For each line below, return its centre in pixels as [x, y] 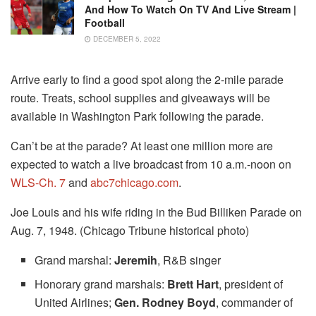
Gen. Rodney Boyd [165, 302]
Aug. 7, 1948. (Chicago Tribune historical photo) [130, 230]
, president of [251, 284]
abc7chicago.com [134, 182]
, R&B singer [189, 260]
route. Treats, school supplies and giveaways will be [140, 97]
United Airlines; [75, 302]
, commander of [255, 302]
